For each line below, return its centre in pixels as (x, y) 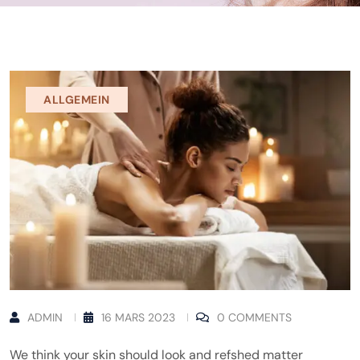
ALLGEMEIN (77, 99)
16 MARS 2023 (138, 318)
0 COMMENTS (254, 318)
